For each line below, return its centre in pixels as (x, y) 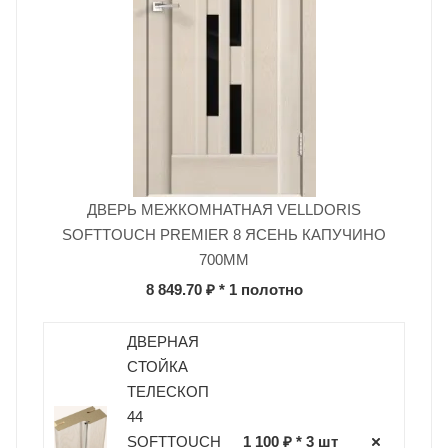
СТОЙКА (157, 366)
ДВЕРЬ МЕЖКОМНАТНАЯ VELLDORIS (224, 209)
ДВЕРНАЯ (162, 341)
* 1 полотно (258, 289)
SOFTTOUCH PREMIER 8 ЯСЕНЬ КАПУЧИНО (224, 234)
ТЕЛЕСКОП (167, 391)
